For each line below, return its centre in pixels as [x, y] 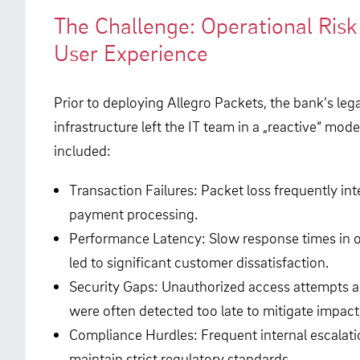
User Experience [131, 53]
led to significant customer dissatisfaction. [199, 262]
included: [82, 150]
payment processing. [134, 214]
